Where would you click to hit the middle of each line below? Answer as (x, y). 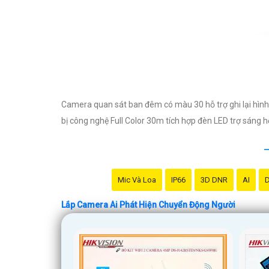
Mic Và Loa (137, 180)
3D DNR (214, 180)
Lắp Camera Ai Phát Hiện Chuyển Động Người (148, 204)
